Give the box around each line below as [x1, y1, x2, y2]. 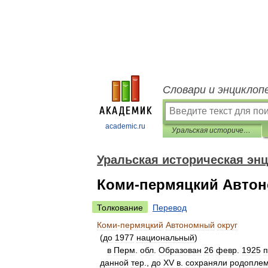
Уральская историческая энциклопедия [243, 126, 251, 135]
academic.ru [105, 122, 145, 130]
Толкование [97, 203, 143, 212]
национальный [136, 233, 194, 242]
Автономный [166, 220, 215, 230]
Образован [159, 245, 202, 255]
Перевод [153, 203, 187, 212]
